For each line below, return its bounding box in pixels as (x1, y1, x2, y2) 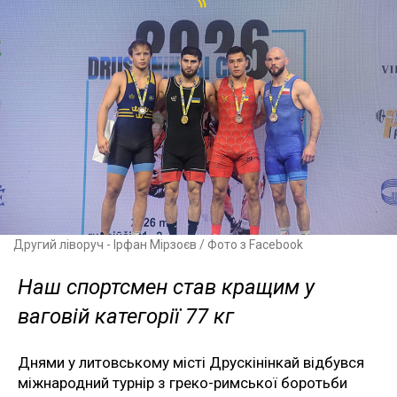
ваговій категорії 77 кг (18, 303, 234, 329)
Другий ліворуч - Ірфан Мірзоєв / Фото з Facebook (13, 237, 303, 252)
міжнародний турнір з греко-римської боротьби (18, 373, 347, 392)
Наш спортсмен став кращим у (18, 274, 315, 300)
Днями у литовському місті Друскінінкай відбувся (18, 353, 364, 371)
